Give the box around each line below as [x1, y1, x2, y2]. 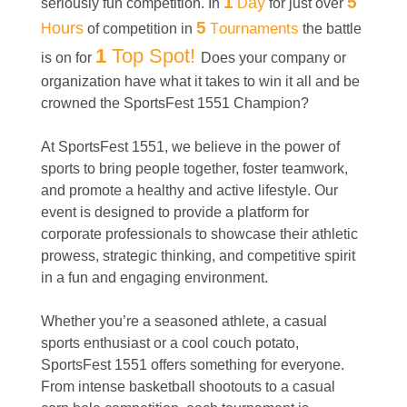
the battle [299, 20, 362, 36]
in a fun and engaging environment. [41, 269, 268, 285]
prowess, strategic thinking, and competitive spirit [41, 247, 355, 263]
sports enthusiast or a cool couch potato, [41, 334, 299, 351]
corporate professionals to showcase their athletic [41, 225, 358, 242]
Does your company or [201, 49, 346, 65]
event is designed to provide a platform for [41, 203, 309, 220]
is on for [41, 49, 95, 65]
